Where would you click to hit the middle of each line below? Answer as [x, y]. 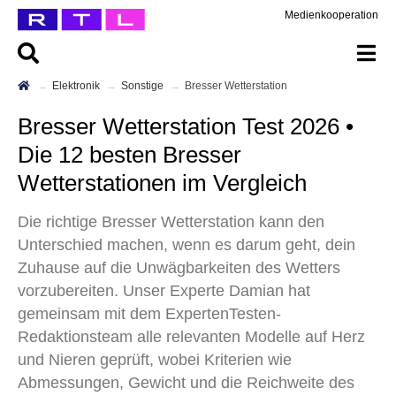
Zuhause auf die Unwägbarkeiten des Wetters [179, 268]
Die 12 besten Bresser [129, 155]
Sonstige [146, 86]
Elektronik [80, 86]
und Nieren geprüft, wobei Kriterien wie [155, 360]
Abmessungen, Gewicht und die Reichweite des [186, 383]
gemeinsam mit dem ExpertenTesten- [149, 314]
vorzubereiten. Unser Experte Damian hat [164, 291]
